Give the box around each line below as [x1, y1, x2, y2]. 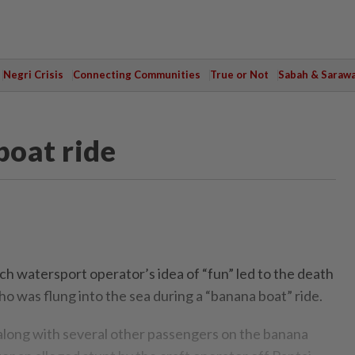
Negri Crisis [2, 68, 63, 81]
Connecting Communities [72, 68, 200, 81]
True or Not [209, 68, 269, 81]
